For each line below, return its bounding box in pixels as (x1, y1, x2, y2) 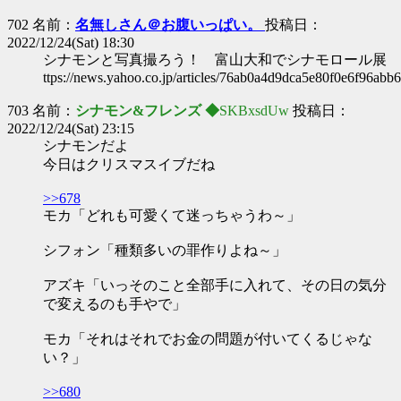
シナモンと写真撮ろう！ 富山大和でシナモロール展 (43, 52, 387, 67)
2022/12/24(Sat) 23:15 (7, 121, 134, 136)
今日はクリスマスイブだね (43, 157, 215, 172)
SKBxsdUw (219, 103, 289, 118)
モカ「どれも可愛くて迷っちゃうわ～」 (43, 208, 301, 223)
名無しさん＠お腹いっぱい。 (75, 17, 265, 32)
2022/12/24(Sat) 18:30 (7, 35, 134, 50)
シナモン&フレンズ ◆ (75, 103, 219, 118)
